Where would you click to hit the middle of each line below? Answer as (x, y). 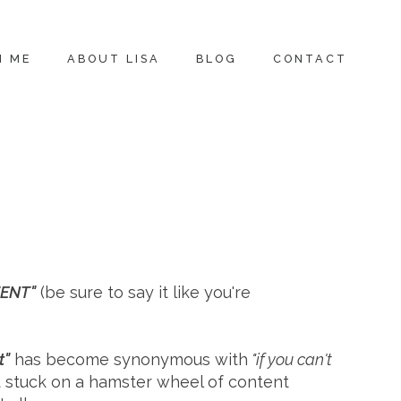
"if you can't (290, 360)
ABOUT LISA (113, 58)
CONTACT (310, 58)
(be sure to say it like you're (143, 293)
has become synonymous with (129, 360)
